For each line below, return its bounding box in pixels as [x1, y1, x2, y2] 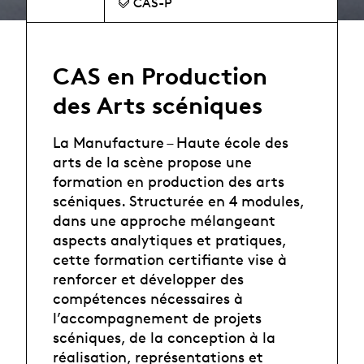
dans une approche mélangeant [53, 210, 275, 229]
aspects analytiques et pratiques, [53, 230, 286, 249]
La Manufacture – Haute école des [53, 132, 288, 151]
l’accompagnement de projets [53, 308, 262, 327]
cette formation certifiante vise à [53, 249, 287, 268]
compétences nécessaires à [53, 288, 243, 307]
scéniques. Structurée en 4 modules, [53, 191, 304, 210]
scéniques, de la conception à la [53, 327, 275, 346]
